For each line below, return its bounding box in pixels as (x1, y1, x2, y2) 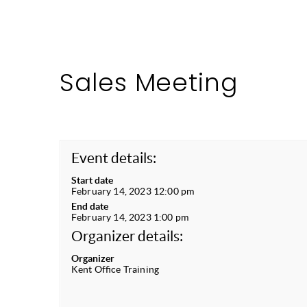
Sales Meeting (60, 65, 238, 100)
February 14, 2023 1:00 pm (71, 212, 189, 223)
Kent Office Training (71, 264, 159, 275)
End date (71, 201, 109, 212)
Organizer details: (71, 228, 184, 244)
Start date (71, 175, 114, 186)
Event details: (71, 150, 157, 166)
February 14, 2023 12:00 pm (71, 186, 195, 197)
